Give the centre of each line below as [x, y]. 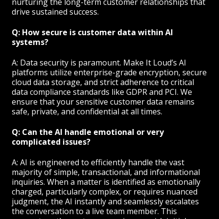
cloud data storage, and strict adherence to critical [103, 82]
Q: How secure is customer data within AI [92, 32]
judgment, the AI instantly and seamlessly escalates [105, 201]
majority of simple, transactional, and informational [106, 172]
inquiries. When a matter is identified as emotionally [106, 182]
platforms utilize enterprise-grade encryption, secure [109, 72]
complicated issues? [51, 142]
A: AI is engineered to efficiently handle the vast [98, 162]
